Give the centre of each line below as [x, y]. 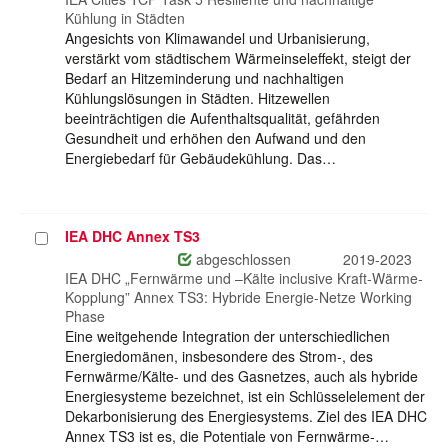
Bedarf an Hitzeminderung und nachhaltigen [204, 78]
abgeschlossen [241, 259]
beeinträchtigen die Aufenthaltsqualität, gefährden [222, 118]
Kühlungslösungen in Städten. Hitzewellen [197, 98]
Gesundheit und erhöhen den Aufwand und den [215, 138]
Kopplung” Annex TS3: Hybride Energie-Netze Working [238, 297]
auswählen [71, 258]
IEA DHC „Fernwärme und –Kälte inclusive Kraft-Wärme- [244, 278]
